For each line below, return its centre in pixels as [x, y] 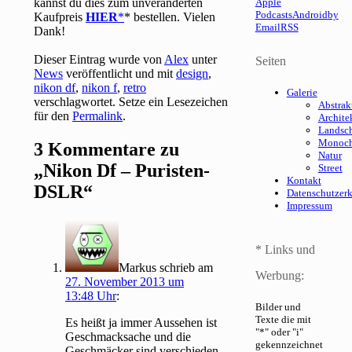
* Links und [285, 250]
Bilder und [278, 307]
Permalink [98, 116]
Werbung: [279, 276]
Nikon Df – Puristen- [127, 171]
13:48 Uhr [91, 296]
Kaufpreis [60, 17]
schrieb [178, 268]
